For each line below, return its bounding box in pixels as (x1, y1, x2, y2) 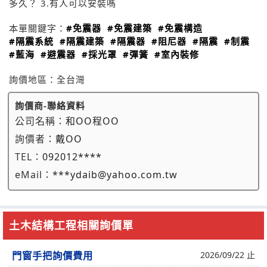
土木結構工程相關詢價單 (9, 218, 133, 232)
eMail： (15, 168, 52, 181)
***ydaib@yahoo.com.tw (52, 168, 178, 181)
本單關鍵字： (9, 22, 66, 34)
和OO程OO (66, 114, 119, 128)
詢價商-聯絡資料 (15, 100, 85, 111)
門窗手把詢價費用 (12, 249, 93, 262)
